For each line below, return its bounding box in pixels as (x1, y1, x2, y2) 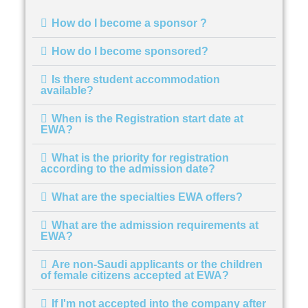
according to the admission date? (41, 163, 216, 175)
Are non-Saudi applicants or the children (52, 258, 263, 271)
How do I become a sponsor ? (52, 17, 208, 30)
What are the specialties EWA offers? (52, 191, 243, 203)
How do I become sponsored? (52, 45, 209, 58)
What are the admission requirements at (52, 219, 259, 232)
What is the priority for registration (52, 152, 230, 164)
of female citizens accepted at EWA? (41, 269, 230, 282)
